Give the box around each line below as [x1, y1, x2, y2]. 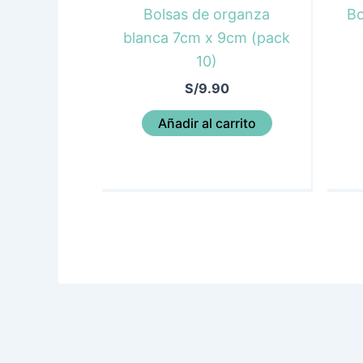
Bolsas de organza [143, 6, 270, 23]
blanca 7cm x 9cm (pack [123, 29, 290, 47]
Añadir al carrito [157, 115, 256, 132]
